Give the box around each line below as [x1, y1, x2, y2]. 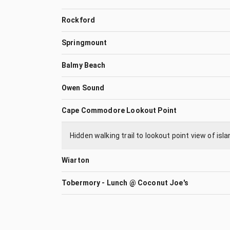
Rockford [62, 16, 95, 24]
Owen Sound [62, 84, 105, 92]
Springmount [62, 39, 107, 47]
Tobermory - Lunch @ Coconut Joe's [62, 179, 188, 187]
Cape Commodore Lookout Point [62, 106, 177, 114]
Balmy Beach [62, 61, 106, 69]
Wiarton [62, 156, 90, 164]
